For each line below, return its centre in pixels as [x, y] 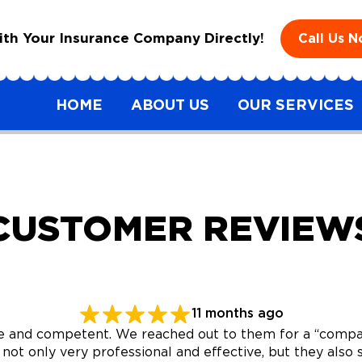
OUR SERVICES [296, 106]
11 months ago [238, 314]
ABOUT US [170, 106]
